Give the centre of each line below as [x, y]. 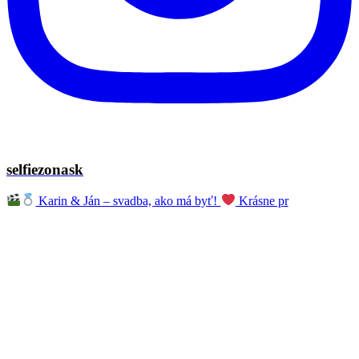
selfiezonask [45, 169]
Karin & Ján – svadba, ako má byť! [128, 200]
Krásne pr [262, 200]
